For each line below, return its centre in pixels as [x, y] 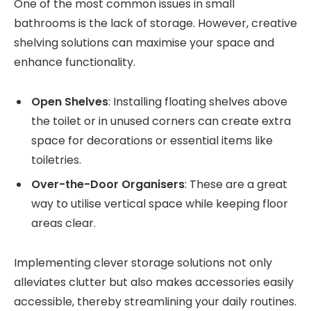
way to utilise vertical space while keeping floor [160, 203]
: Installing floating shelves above [198, 101]
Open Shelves [70, 101]
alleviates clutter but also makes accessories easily [154, 282]
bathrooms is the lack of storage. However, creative [155, 24]
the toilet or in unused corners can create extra [161, 121]
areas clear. [64, 223]
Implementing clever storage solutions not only [143, 262]
